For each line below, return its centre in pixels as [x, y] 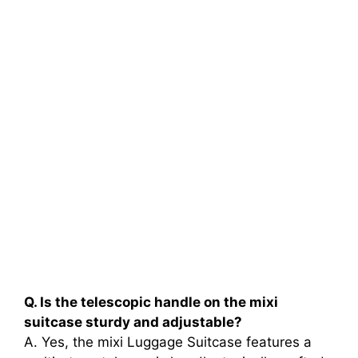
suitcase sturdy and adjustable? [133, 322]
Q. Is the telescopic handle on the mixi [151, 302]
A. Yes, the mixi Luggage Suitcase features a [168, 342]
